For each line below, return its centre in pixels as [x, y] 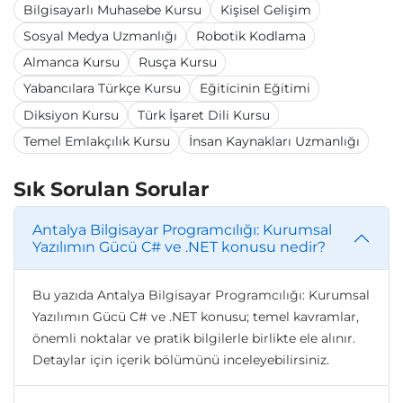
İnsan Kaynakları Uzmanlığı [274, 141]
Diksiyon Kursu [71, 115]
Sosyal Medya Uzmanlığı [100, 36]
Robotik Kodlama [251, 36]
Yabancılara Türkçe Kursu [102, 89]
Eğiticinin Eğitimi [255, 89]
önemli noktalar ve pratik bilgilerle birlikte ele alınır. [194, 339]
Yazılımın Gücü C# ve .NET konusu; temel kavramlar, [196, 317]
